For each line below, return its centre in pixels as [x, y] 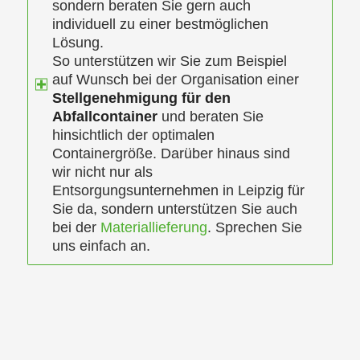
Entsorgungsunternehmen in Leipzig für [178, 190]
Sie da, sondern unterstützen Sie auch [174, 209]
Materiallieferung [153, 227]
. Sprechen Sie [254, 227]
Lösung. [78, 42]
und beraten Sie [210, 116]
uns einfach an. [101, 245]
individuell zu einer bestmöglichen [160, 24]
